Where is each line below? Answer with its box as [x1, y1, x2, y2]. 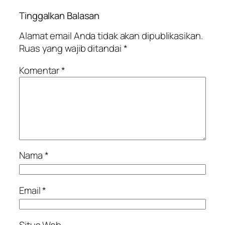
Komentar [19, 63, 62, 77]
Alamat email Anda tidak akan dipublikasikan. [19, 29, 203, 43]
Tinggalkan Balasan [19, 9, 100, 22]
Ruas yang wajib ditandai [19, 42, 124, 55]
